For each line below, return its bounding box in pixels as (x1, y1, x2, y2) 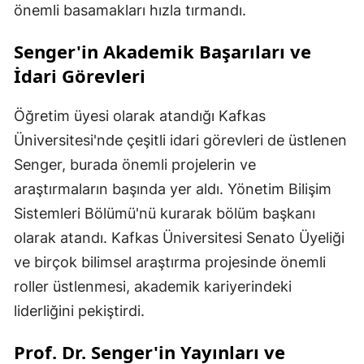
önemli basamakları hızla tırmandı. (14, 2, 246, 19)
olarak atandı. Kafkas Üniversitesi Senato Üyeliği (14, 229, 344, 247)
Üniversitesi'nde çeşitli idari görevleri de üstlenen (14, 132, 347, 149)
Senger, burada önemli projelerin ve (14, 156, 256, 174)
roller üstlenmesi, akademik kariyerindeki (14, 278, 292, 296)
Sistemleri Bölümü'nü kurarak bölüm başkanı (14, 205, 315, 223)
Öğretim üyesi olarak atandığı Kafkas (14, 107, 266, 125)
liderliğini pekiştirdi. (14, 302, 145, 320)
